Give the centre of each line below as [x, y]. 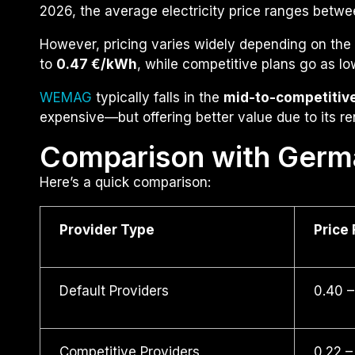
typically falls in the [158, 98]
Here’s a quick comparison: [125, 183]
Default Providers [114, 291]
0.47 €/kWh [97, 65]
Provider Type [107, 230]
